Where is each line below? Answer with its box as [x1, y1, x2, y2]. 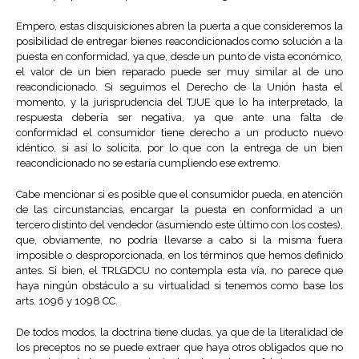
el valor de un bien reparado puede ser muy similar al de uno [16, 66, 343, 79]
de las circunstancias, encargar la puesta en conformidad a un [16, 204, 343, 216]
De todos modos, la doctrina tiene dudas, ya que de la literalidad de [16, 326, 343, 339]
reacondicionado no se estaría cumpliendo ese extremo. [16, 157, 280, 170]
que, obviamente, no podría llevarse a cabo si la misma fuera [16, 234, 343, 247]
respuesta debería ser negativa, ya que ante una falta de [16, 111, 343, 124]
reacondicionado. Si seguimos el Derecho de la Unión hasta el [16, 81, 343, 94]
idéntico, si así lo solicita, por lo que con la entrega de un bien [16, 142, 343, 155]
